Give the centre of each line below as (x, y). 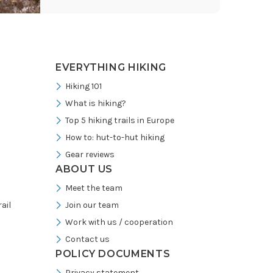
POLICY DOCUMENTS (113, 254)
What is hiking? (96, 103)
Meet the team (94, 188)
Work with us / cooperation (119, 222)
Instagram (144, 30)
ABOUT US (84, 169)
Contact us (87, 239)
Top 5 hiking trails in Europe (120, 120)
